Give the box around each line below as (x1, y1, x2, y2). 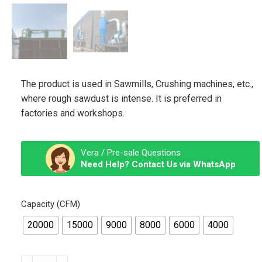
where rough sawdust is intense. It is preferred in (21, 92, 222, 104)
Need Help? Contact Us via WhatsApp (80, 158, 236, 170)
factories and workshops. (21, 107, 125, 119)
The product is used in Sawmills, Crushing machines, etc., (21, 78, 253, 89)
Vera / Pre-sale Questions (80, 147, 181, 158)
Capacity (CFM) (21, 198, 80, 209)
